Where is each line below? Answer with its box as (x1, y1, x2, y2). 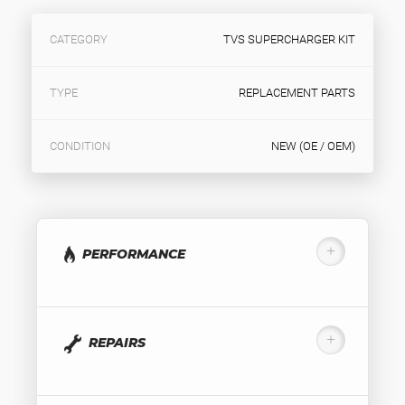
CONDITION (50, 139, 110, 153)
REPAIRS (89, 334, 146, 351)
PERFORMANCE (82, 246, 185, 262)
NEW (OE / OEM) (271, 139, 355, 153)
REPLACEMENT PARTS (239, 86, 355, 99)
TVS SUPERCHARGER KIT (223, 33, 355, 46)
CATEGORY (50, 33, 108, 46)
